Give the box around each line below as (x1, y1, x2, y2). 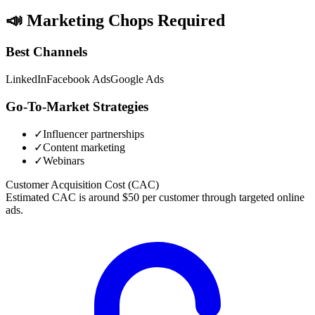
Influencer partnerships (43, 128, 144, 141)
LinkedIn (6, 72, 46, 85)
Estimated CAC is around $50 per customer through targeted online (6, 191, 304, 204)
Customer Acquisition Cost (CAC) (6, 179, 159, 191)
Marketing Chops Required (22, 11, 225, 30)
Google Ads (110, 72, 164, 85)
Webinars (43, 155, 84, 167)
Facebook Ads (46, 72, 110, 85)
